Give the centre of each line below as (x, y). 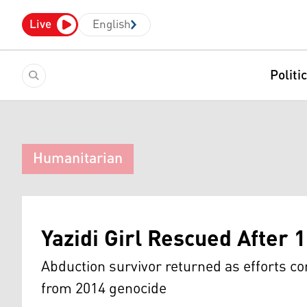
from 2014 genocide (104, 289)
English (112, 25)
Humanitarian (78, 159)
